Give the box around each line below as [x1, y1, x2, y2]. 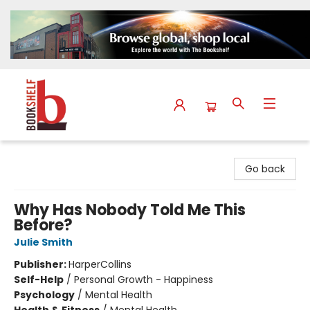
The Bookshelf [10, 147, 78, 161]
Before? [14, 215, 73, 237]
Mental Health [85, 288, 152, 302]
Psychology [14, 288, 75, 302]
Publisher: [14, 257, 69, 272]
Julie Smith [14, 235, 73, 250]
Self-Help [14, 273, 64, 287]
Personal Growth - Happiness [74, 273, 213, 287]
